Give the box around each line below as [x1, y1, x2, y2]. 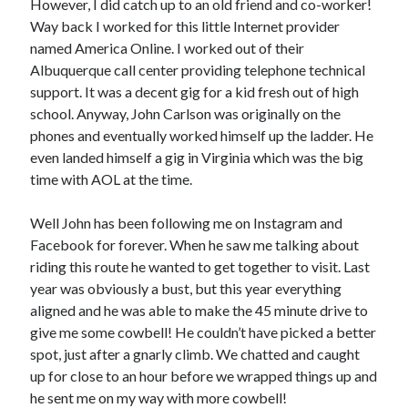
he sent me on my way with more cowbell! [30, 389, 288, 406]
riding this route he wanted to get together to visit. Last [30, 258, 371, 275]
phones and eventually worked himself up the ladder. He [30, 127, 374, 144]
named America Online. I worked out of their [30, 39, 305, 56]
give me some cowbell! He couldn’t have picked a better [30, 323, 377, 341]
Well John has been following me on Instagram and [30, 214, 343, 231]
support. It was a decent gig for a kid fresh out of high [30, 83, 360, 100]
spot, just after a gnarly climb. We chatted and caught [30, 345, 361, 362]
